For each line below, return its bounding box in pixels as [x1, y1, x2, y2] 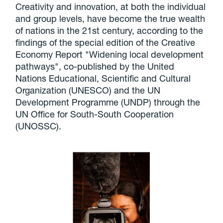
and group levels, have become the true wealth [15, 13, 206, 24]
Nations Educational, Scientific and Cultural [15, 73, 191, 84]
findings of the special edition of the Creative [15, 37, 196, 48]
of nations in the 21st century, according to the [15, 25, 204, 36]
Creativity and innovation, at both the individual [15, 1, 206, 12]
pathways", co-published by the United [15, 61, 175, 72]
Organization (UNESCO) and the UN [15, 85, 161, 96]
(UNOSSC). [15, 120, 62, 132]
